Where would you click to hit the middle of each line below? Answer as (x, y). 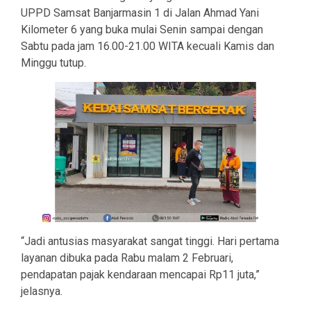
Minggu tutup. (53, 63)
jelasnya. (42, 291)
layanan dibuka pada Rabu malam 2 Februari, (127, 258)
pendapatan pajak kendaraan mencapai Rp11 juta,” (140, 274)
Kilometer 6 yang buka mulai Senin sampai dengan (142, 30)
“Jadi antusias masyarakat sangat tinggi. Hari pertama (150, 241)
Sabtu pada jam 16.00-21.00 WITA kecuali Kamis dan (148, 47)
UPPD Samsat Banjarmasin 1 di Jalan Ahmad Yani (140, 13)
